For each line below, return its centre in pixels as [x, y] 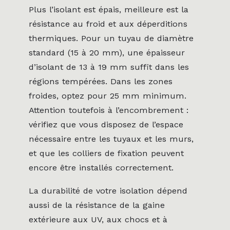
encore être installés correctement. [101, 168]
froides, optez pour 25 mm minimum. [108, 96]
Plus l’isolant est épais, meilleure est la [109, 10]
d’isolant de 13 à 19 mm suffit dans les [109, 67]
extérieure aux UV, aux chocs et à [98, 219]
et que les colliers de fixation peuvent [106, 154]
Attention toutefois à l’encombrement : [109, 110]
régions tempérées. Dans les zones [101, 82]
